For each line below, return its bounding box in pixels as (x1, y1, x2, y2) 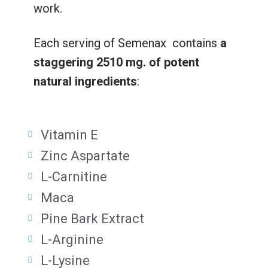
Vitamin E (41, 127, 99, 142)
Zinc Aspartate (41, 148, 130, 163)
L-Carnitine (41, 169, 108, 184)
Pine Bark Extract (41, 211, 145, 226)
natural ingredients (33, 74, 137, 89)
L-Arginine (41, 232, 104, 247)
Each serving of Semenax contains (33, 35, 220, 50)
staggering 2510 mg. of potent (33, 54, 199, 69)
